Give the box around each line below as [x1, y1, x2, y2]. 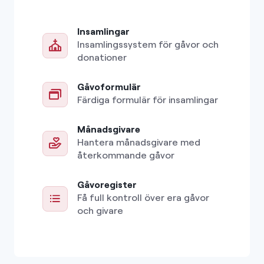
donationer [77, 51, 127, 63]
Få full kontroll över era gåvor [77, 192, 209, 203]
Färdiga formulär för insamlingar [77, 94, 218, 105]
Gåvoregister [77, 179, 137, 190]
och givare [77, 204, 123, 216]
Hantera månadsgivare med [77, 136, 200, 148]
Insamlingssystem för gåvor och [77, 38, 219, 50]
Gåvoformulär [77, 81, 141, 93]
